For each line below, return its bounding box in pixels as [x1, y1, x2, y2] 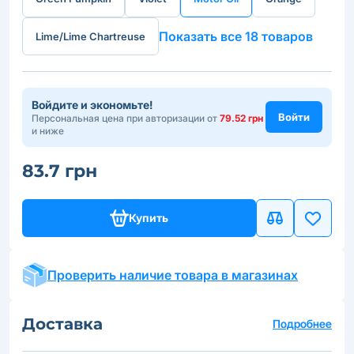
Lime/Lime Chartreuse [36, 29, 145, 43]
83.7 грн [22, 160, 97, 182]
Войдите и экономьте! [32, 97, 153, 111]
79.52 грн [220, 111, 263, 124]
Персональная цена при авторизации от [32, 111, 220, 124]
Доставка [22, 314, 103, 333]
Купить [129, 211, 168, 225]
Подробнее [273, 317, 332, 331]
